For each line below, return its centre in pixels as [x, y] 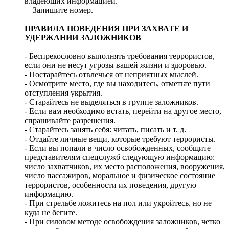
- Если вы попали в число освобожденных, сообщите [118, 148]
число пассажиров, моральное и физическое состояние [120, 176]
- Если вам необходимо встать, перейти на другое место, [123, 111]
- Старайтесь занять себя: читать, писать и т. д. [105, 130]
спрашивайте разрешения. [70, 121]
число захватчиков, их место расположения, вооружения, [125, 167]
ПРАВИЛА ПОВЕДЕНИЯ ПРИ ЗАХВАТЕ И [106, 29]
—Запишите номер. [59, 10]
